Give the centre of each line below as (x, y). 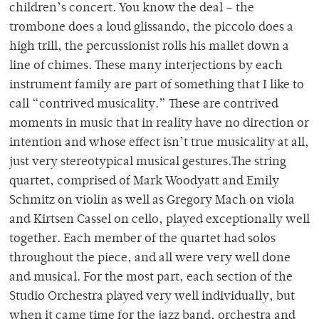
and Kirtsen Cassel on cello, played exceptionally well (159, 220)
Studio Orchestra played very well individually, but (152, 297)
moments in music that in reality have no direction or (159, 124)
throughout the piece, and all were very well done (150, 259)
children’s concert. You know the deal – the (132, 9)
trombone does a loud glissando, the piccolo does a (151, 28)
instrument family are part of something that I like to (157, 86)
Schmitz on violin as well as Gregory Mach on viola (152, 201)
